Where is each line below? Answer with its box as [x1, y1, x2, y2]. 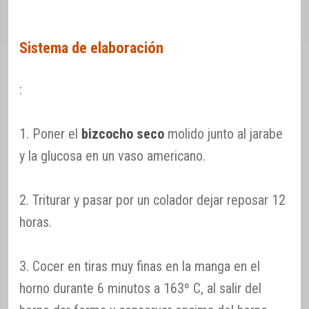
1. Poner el [19, 125, 81, 142]
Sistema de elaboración [19, 38, 163, 57]
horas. [19, 213, 52, 230]
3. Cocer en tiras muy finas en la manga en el [19, 257, 260, 275]
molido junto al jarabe [164, 125, 283, 142]
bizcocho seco [81, 125, 164, 142]
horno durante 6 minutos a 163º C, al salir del [19, 279, 261, 297]
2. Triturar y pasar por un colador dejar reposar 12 [19, 191, 286, 208]
